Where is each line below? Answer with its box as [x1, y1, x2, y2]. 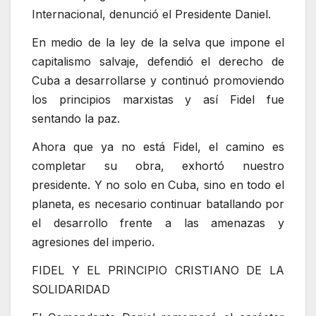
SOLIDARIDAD [32, 281, 110, 296]
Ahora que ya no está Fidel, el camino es [32, 139, 284, 154]
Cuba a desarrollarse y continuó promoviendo [32, 73, 284, 88]
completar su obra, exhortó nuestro [32, 158, 284, 173]
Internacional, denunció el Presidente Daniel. [32, 7, 271, 22]
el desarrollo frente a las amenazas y [32, 215, 284, 230]
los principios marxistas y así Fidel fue [32, 92, 284, 107]
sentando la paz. [32, 111, 120, 126]
